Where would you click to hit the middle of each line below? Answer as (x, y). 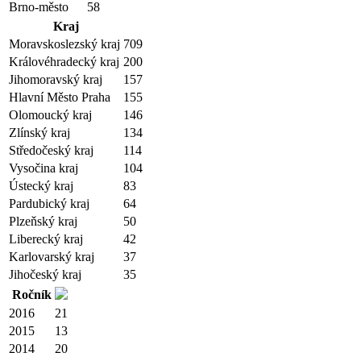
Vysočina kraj (44, 168)
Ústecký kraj (41, 186)
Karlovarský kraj (52, 257)
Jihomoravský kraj (56, 79)
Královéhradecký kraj (64, 62)
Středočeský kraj (51, 150)
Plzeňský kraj (43, 221)
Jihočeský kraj (45, 274)
